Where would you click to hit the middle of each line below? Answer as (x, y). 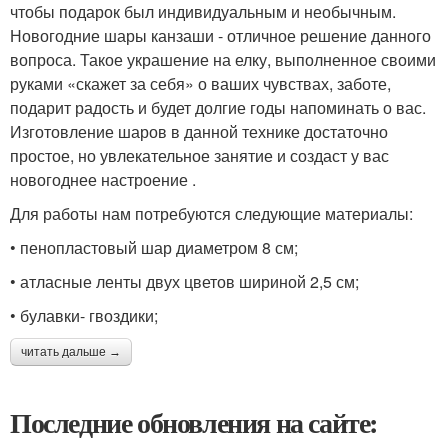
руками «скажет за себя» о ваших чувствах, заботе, (200, 83)
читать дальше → (71, 351)
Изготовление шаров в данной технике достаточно (199, 131)
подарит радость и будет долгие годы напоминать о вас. (218, 107)
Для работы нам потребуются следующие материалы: (211, 213)
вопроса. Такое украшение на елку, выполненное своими (223, 59)
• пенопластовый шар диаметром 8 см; (154, 247)
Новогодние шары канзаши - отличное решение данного (220, 35)
